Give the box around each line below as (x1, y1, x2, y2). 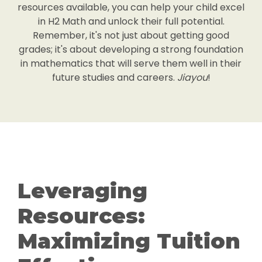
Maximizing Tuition (18, 228, 240, 254)
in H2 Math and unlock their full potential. (37, 15, 225, 28)
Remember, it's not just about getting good (33, 29, 229, 42)
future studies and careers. (51, 71, 177, 84)
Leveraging (18, 178, 147, 204)
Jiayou (177, 71, 208, 84)
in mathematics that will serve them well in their (20, 57, 242, 70)
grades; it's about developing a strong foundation (19, 43, 243, 56)
